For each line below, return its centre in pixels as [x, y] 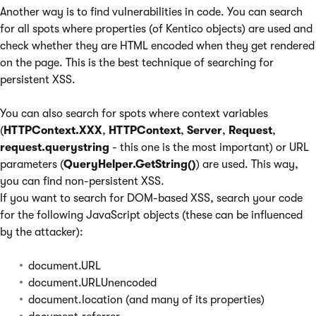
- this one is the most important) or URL [209, 147]
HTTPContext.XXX [53, 130]
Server [205, 130]
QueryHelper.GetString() [130, 164]
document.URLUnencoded [92, 283]
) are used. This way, [247, 164]
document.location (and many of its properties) [146, 300]
